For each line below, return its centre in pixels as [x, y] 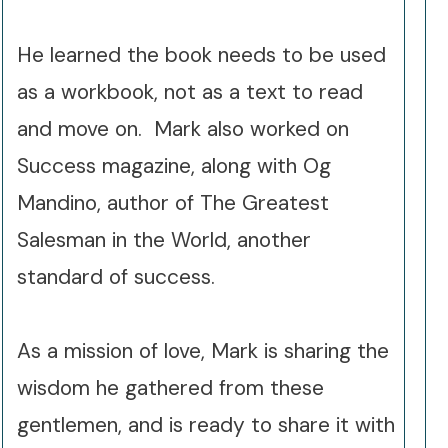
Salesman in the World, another [164, 240]
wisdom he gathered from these [170, 388]
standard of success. [116, 277]
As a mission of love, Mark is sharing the [203, 351]
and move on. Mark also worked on [183, 129]
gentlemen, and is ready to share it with [206, 425]
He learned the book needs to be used [201, 55]
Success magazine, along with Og [174, 166]
